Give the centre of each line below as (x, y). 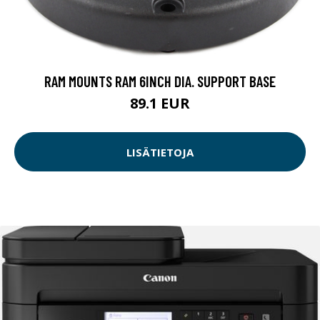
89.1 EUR (160, 104)
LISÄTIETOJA (160, 152)
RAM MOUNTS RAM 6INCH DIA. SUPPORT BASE (160, 81)
